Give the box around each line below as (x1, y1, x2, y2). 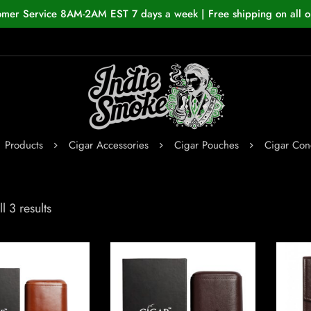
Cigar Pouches (174, 137, 239, 153)
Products (5, 137, 43, 153)
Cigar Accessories (69, 137, 149, 153)
